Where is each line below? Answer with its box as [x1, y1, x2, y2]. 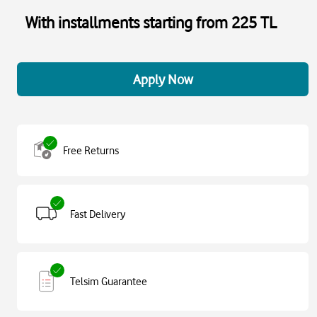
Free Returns [63, 144, 119, 157]
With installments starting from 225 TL [25, 13, 277, 32]
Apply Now [132, 71, 193, 87]
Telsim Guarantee [70, 275, 147, 288]
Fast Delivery [70, 207, 125, 221]
